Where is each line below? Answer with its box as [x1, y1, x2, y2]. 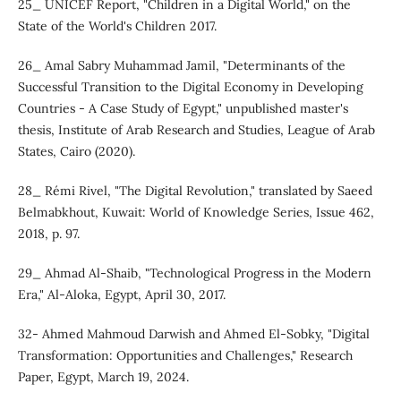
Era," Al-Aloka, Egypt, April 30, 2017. [17, 286, 226, 303]
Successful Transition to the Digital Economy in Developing [17, 79, 363, 96]
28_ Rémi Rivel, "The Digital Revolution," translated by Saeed [17, 183, 372, 200]
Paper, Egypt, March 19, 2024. [17, 369, 189, 386]
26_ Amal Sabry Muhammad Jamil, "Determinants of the [17, 57, 346, 74]
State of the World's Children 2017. [17, 18, 217, 35]
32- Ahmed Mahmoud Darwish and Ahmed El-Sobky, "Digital [17, 326, 370, 343]
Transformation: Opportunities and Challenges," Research [17, 347, 353, 364]
